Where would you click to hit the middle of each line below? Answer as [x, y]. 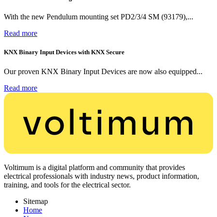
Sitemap [36, 201]
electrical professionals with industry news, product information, [101, 176]
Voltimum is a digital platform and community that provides [94, 168]
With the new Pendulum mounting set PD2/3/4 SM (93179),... [99, 17]
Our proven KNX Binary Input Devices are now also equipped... [103, 71]
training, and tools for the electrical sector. [67, 185]
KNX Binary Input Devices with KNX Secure [64, 52]
